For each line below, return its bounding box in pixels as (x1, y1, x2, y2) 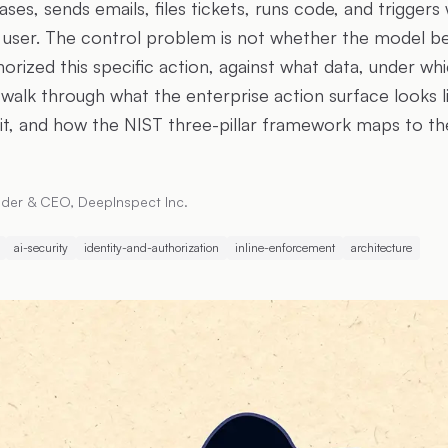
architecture (351, 240, 412, 255)
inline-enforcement (235, 240, 335, 255)
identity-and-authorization (84, 240, 219, 255)
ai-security (14, 240, 68, 255)
